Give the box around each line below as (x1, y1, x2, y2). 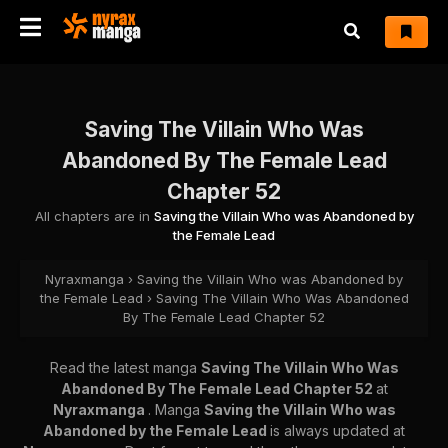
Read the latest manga (49, 359, 201, 376)
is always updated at (270, 422, 405, 439)
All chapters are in (34, 208, 154, 224)
